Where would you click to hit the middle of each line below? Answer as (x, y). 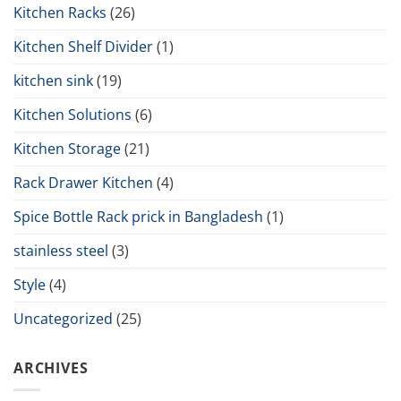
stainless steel (61, 250)
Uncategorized (63, 318)
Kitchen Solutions (73, 114)
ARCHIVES (51, 367)
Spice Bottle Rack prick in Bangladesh (138, 216)
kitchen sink (53, 80)
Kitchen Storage (67, 148)
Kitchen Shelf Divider (83, 46)
